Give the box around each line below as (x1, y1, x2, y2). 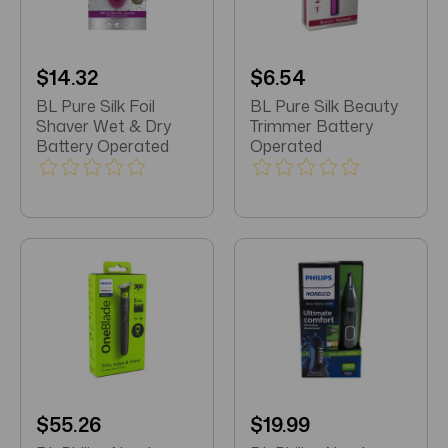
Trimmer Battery (250, 115, 373, 138)
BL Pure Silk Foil (36, 95, 155, 118)
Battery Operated (36, 135, 169, 158)
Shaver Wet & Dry (36, 115, 171, 138)
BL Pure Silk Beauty (250, 95, 398, 118)
